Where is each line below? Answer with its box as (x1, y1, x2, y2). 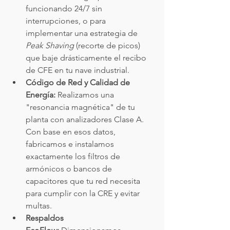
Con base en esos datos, (26, 127, 118, 137)
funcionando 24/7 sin (26, 4, 104, 13)
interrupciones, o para (26, 16, 108, 26)
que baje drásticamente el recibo (26, 53, 148, 63)
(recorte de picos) (74, 41, 142, 50)
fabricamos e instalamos (26, 139, 116, 149)
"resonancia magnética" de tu (26, 102, 137, 112)
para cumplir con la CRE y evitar (26, 188, 142, 198)
